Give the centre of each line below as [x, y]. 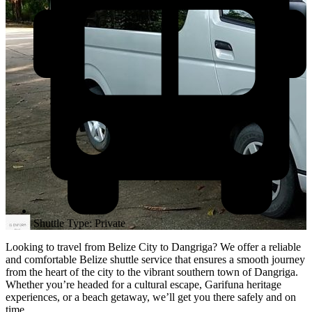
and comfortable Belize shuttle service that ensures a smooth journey [155, 259]
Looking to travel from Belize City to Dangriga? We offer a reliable [153, 247]
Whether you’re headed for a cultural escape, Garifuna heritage [143, 284]
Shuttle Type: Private [79, 223]
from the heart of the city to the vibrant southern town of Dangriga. [152, 272]
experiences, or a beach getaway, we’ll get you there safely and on [151, 297]
